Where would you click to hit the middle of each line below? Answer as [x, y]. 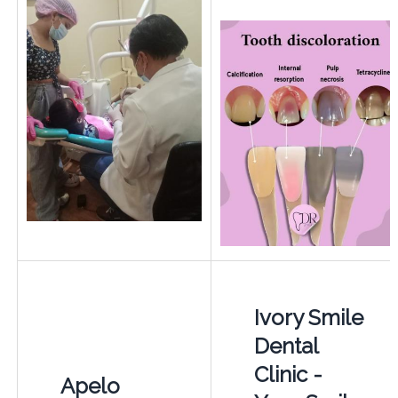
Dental [286, 346]
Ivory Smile [308, 317]
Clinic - [288, 374]
